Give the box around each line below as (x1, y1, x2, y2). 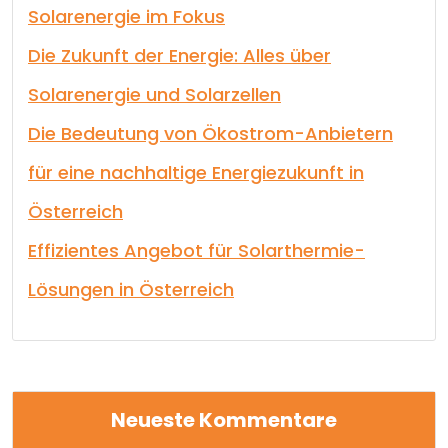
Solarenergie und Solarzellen (28, 82, 281, 107)
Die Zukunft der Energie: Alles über (28, 43, 331, 68)
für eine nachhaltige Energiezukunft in (28, 160, 364, 185)
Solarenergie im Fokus (28, 4, 225, 29)
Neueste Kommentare (111, 406, 337, 434)
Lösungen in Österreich (28, 277, 234, 302)
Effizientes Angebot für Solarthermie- (28, 238, 365, 263)
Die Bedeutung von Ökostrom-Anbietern (28, 121, 393, 146)
